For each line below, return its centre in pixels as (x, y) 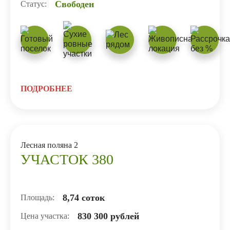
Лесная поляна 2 (49, 145)
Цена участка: (45, 216)
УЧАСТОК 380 (67, 159)
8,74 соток (84, 197)
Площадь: (37, 197)
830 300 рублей (108, 216)
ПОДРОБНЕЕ (46, 88)
